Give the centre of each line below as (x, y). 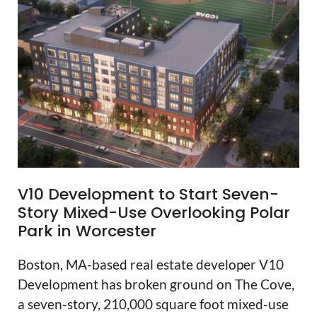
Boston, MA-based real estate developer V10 (151, 265)
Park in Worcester (87, 231)
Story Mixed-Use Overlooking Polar (154, 213)
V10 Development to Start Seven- (148, 195)
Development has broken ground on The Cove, (156, 284)
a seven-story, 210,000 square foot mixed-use (153, 304)
